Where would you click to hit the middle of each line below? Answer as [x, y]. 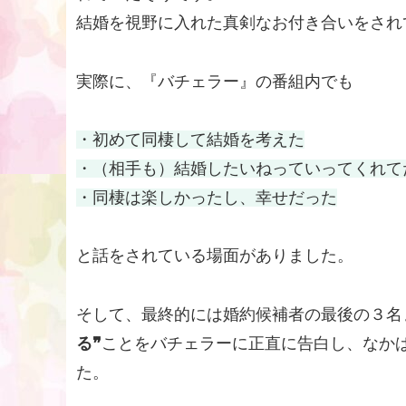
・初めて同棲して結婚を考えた [190, 140]
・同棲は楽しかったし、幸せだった [207, 198]
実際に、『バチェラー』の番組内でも [215, 81]
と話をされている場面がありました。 [215, 256]
